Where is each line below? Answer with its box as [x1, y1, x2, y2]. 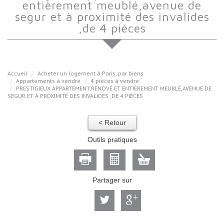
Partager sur [92, 176, 132, 184]
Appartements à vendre [16, 77, 80, 85]
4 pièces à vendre [90, 77, 139, 85]
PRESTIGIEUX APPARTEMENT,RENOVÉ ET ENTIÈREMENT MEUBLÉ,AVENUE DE [16, 84, 211, 92]
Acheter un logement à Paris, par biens [37, 69, 143, 77]
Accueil [7, 69, 27, 77]
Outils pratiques [87, 135, 137, 144]
